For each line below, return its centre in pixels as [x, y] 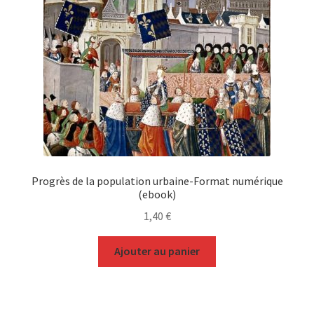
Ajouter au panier [157, 251]
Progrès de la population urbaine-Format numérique [157, 180]
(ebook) [157, 194]
